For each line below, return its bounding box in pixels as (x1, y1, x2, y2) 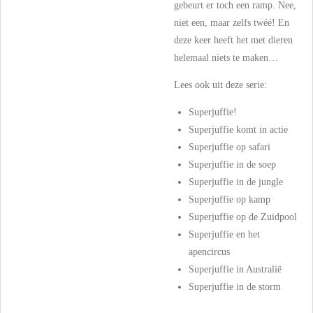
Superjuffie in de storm (189, 281, 281, 292)
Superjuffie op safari (189, 141, 270, 152)
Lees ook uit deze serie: (174, 79, 267, 90)
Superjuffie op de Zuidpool (189, 211, 297, 222)
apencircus (189, 246, 230, 257)
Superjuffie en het (189, 228, 260, 240)
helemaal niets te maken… (174, 52, 278, 63)
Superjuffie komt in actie (189, 124, 288, 135)
